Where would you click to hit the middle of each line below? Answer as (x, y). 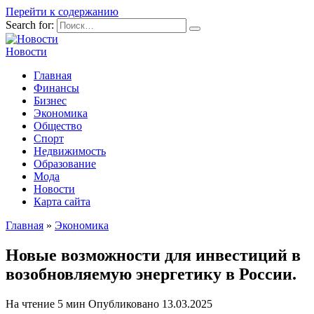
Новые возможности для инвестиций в (153, 255)
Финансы (56, 88)
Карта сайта (62, 202)
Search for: (30, 25)
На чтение (30, 303)
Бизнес (50, 101)
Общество (58, 126)
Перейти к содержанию (62, 12)
